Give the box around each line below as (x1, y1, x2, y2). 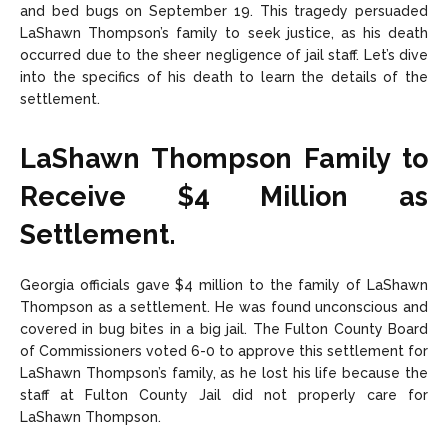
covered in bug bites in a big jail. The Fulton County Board (20, 321, 428, 338)
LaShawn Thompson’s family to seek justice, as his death (20, 25, 428, 42)
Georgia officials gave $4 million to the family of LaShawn (20, 277, 428, 294)
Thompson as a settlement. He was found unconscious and (20, 299, 428, 316)
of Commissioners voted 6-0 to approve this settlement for (20, 343, 428, 360)
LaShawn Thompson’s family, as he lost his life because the (20, 365, 428, 382)
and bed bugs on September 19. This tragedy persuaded (20, 3, 428, 20)
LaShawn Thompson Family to (20, 143, 428, 175)
